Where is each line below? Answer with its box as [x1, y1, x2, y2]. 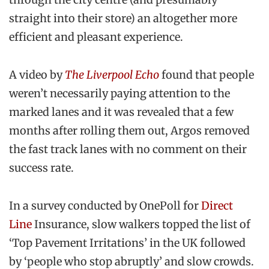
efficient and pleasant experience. [9, 29, 183, 44]
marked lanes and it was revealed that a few [9, 104, 234, 119]
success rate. [9, 160, 74, 175]
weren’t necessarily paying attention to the [9, 86, 230, 100]
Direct [201, 199, 233, 213]
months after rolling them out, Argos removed [9, 123, 250, 138]
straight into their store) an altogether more [9, 11, 237, 25]
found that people [159, 67, 254, 82]
